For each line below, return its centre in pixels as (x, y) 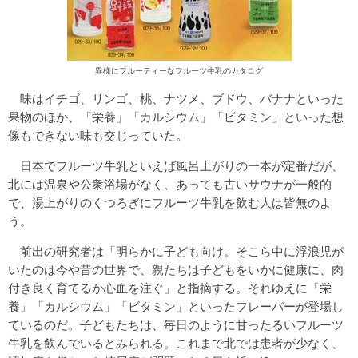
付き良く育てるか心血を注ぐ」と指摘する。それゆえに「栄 (170, 288)
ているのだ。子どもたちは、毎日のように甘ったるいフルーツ (176, 324)
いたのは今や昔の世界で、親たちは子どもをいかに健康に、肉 (176, 269)
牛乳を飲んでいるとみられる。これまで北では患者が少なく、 (176, 343)
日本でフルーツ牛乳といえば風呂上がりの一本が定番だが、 (176, 165)
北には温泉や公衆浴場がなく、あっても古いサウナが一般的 (170, 184)
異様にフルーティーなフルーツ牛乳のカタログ (179, 70)
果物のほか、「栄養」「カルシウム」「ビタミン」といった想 (176, 117)
